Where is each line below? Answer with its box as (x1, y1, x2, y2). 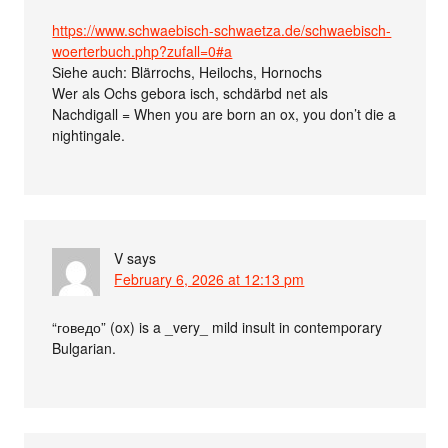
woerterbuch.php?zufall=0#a (52, 40, 233, 61)
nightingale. (52, 124, 126, 145)
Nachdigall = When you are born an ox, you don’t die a (52, 103, 397, 124)
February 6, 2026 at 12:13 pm (114, 268, 305, 289)
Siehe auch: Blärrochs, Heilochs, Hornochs (52, 61, 323, 82)
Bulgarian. (52, 337, 117, 358)
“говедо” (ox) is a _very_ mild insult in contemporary (52, 316, 383, 337)
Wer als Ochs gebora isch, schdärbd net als (52, 82, 329, 103)
